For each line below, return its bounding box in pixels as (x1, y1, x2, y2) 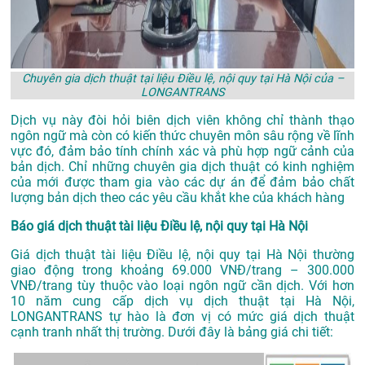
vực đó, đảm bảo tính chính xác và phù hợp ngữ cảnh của (11, 143, 354, 160)
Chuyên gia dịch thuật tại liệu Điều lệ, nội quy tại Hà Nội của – (21, 72, 344, 86)
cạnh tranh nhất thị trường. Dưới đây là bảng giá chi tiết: (11, 324, 333, 341)
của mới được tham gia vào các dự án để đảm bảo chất (11, 174, 354, 191)
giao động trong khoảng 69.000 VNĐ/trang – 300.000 (11, 262, 354, 279)
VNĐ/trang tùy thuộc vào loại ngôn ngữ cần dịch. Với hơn (11, 278, 354, 294)
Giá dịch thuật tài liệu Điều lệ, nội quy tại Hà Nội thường (11, 247, 354, 263)
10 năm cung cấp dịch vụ (11, 293, 204, 310)
